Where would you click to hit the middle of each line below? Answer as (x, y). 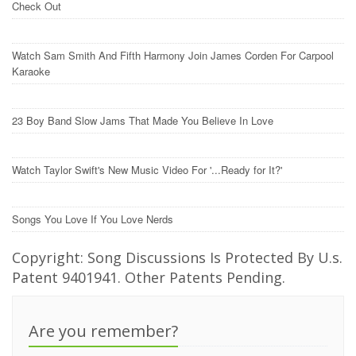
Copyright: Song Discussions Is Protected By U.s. (177, 257)
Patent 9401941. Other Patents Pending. (149, 277)
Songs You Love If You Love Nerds (94, 219)
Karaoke (33, 71)
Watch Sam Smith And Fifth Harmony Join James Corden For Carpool (173, 55)
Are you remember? (103, 331)
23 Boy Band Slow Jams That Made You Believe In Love (144, 120)
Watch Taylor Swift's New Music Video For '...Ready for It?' (149, 170)
